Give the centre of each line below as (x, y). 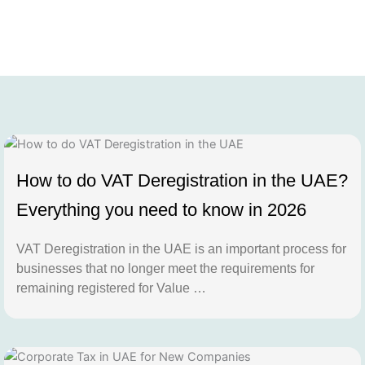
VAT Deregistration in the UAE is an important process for (181, 249)
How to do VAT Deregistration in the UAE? (182, 181)
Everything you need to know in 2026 (161, 210)
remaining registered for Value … (111, 288)
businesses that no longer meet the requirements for (165, 269)
